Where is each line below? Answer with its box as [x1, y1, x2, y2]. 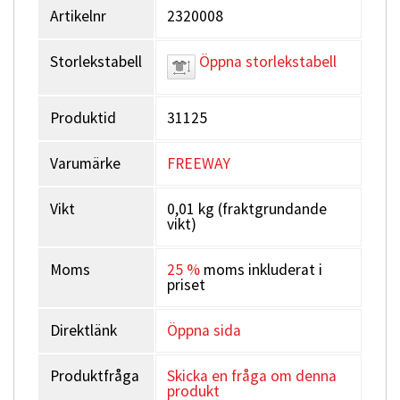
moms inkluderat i [200, 260, 322, 279]
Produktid [50, 108, 116, 128]
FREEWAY [167, 154, 230, 173]
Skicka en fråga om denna [167, 366, 337, 386]
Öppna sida [167, 321, 241, 340]
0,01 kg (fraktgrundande [167, 199, 327, 219]
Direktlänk [50, 321, 117, 340]
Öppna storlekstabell [196, 52, 337, 71]
